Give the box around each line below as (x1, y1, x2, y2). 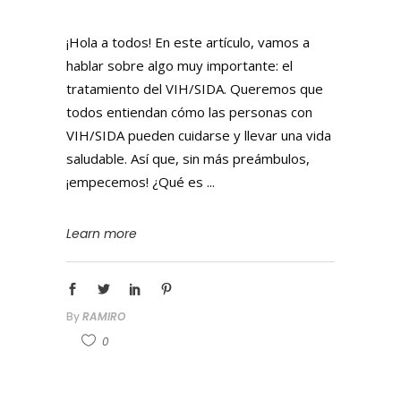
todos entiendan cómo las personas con (66, 102, 312, 121)
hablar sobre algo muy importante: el (66, 55, 293, 74)
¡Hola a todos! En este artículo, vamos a (66, 32, 310, 51)
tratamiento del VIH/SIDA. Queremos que (66, 79, 323, 98)
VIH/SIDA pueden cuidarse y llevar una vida (66, 125, 331, 144)
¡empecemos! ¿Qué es (66, 172, 207, 191)
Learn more (66, 225, 137, 243)
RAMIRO (82, 308, 125, 324)
